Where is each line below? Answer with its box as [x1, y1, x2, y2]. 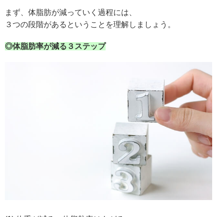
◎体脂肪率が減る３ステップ [5, 42, 106, 50]
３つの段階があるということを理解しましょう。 [5, 20, 175, 29]
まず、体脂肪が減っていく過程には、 [5, 8, 137, 16]
